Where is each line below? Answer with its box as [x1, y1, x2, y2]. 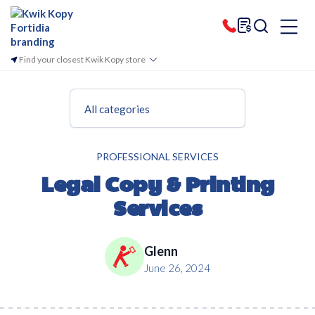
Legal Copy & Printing [41, 176, 274, 198]
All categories [84, 103, 150, 115]
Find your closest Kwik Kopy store [19, 54, 146, 65]
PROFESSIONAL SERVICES [96, 150, 219, 162]
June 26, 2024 [144, 261, 210, 274]
